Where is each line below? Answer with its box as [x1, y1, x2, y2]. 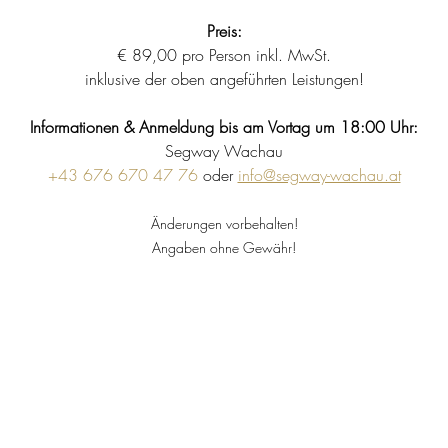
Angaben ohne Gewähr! [152, 238, 296, 257]
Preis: [206, 20, 242, 42]
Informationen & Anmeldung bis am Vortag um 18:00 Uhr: [30, 116, 418, 138]
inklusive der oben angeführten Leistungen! [84, 68, 364, 90]
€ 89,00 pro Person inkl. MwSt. [117, 44, 331, 66]
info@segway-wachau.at [237, 164, 401, 186]
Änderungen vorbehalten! [150, 214, 298, 233]
